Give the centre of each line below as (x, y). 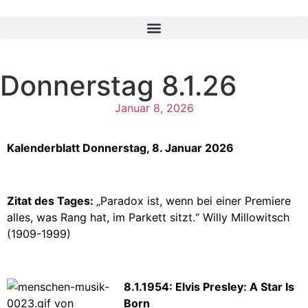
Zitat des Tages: (52, 200)
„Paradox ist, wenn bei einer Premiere (194, 200)
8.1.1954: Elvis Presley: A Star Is (209, 286)
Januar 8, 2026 (154, 108)
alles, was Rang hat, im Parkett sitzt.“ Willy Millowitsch (148, 217)
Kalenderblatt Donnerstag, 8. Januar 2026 (120, 148)
